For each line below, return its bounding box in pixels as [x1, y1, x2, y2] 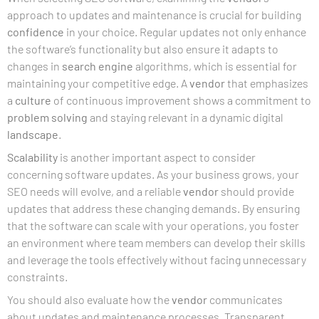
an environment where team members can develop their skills [7, 236, 305, 249]
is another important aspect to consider [58, 150, 256, 164]
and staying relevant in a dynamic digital [88, 110, 283, 124]
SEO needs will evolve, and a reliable [7, 184, 183, 198]
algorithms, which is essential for [133, 59, 297, 73]
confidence [7, 25, 64, 38]
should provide [219, 184, 294, 198]
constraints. [7, 270, 68, 283]
